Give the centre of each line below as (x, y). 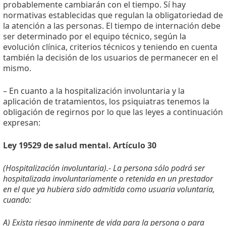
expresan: (22, 123)
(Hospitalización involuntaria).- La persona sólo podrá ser (104, 168)
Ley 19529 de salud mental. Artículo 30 (80, 146)
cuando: (17, 200)
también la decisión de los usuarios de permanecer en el (110, 58)
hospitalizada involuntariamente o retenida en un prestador (108, 179)
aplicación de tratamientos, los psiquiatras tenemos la (106, 102)
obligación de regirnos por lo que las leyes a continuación (113, 112)
